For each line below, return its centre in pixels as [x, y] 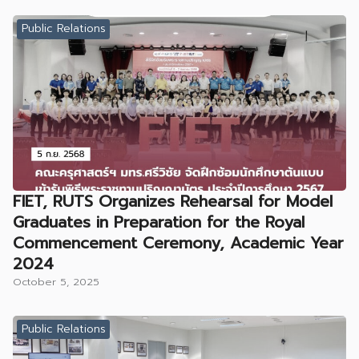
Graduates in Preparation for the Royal [159, 222]
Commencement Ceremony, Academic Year [178, 242]
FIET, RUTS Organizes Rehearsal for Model [173, 201]
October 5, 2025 [56, 281]
